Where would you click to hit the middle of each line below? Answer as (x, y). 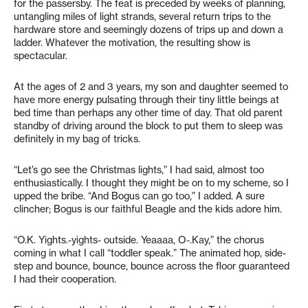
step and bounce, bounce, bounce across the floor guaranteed (152, 266)
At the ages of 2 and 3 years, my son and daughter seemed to (151, 87)
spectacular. (41, 56)
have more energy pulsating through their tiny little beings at (146, 100)
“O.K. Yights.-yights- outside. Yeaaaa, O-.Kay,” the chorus (139, 240)
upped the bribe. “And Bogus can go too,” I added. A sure (139, 196)
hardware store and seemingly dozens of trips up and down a (148, 30)
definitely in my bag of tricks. (77, 139)
